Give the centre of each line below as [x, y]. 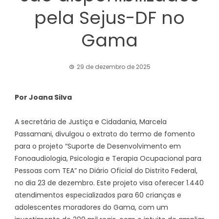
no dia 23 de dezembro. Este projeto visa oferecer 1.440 [109, 183]
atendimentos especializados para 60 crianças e [98, 195]
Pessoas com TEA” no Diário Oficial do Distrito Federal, [106, 171]
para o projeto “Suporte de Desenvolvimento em [98, 146]
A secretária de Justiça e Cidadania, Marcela [91, 122]
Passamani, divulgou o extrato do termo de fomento [105, 134]
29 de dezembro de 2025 [113, 67]
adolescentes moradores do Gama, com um [91, 207]
